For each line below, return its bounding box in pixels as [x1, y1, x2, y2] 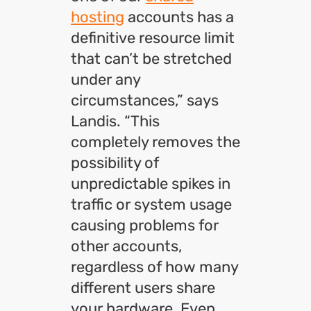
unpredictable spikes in [71, 174, 230, 193]
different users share [71, 278, 215, 297]
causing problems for [71, 216, 219, 235]
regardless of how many [71, 258, 238, 276]
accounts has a [124, 8, 234, 26]
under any [71, 70, 140, 89]
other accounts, [71, 237, 182, 255]
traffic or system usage [71, 195, 232, 214]
